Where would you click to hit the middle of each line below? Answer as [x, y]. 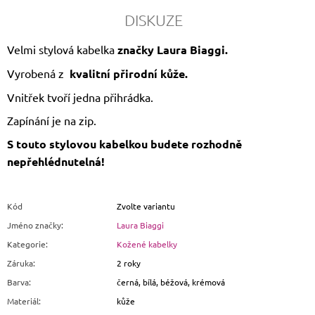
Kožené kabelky [147, 244]
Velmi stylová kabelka [61, 50]
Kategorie [26, 244]
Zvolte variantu [146, 206]
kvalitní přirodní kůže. [127, 74]
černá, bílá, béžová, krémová [171, 282]
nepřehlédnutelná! [56, 162]
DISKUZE [153, 20]
